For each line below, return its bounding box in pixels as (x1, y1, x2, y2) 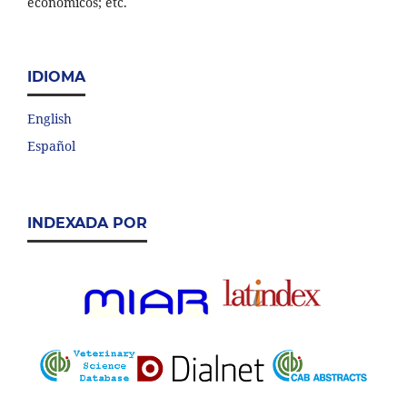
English (27, 109, 72, 127)
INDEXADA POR (27, 213, 147, 232)
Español (27, 136, 75, 154)
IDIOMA (27, 67, 85, 85)
